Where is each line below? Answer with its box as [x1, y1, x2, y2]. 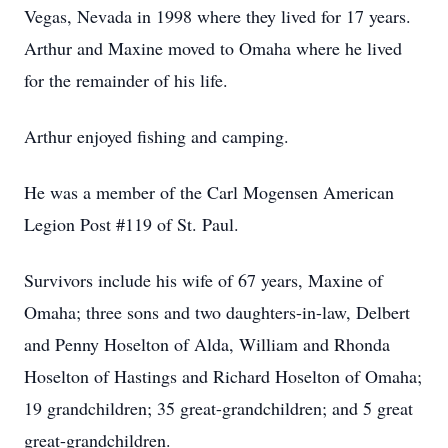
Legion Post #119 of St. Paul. [24, 212, 239, 236]
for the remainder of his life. [24, 68, 228, 92]
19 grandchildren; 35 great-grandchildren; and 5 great [24, 396, 413, 420]
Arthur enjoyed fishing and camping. [24, 124, 289, 148]
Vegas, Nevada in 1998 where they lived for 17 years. [24, 4, 417, 28]
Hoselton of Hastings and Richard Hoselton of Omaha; [24, 364, 422, 388]
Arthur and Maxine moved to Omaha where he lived [24, 36, 402, 60]
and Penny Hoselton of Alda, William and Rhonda [24, 332, 390, 356]
